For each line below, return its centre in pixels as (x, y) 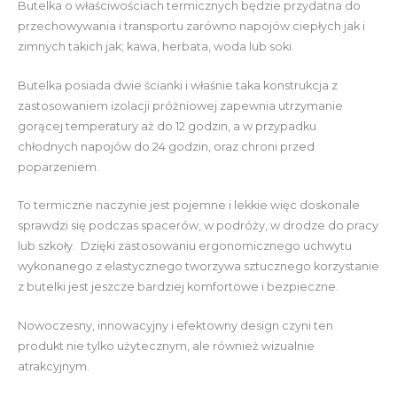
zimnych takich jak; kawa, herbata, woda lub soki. (156, 47)
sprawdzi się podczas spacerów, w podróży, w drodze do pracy (198, 226)
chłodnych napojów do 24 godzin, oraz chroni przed (166, 146)
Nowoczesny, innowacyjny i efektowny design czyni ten (175, 325)
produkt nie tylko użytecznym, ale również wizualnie (166, 346)
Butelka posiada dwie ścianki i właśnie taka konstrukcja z (178, 85)
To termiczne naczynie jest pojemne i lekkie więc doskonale (189, 206)
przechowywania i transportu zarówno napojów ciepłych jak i (191, 27)
